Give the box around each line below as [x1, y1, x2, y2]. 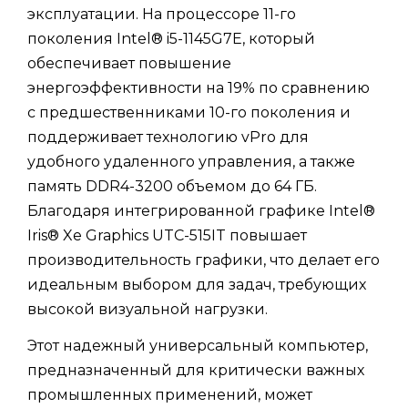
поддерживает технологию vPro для [27, 127, 309, 146]
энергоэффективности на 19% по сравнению [27, 78, 370, 97]
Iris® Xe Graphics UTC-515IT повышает [27, 226, 307, 244]
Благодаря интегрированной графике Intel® [27, 201, 375, 219]
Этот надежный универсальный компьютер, [27, 336, 368, 354]
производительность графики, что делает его [27, 250, 380, 269]
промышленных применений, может [27, 385, 312, 403]
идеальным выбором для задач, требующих [27, 275, 366, 293]
